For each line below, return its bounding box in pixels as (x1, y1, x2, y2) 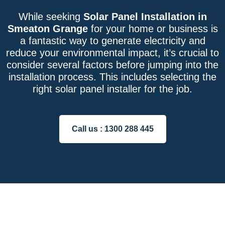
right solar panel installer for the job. (33, 83, 192, 95)
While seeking (18, 11, 83, 23)
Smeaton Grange (7, 23, 88, 35)
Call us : (71, 125, 104, 134)
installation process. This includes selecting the (9, 71, 216, 83)
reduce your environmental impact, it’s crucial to (6, 47, 219, 59)
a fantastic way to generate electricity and (20, 35, 205, 47)
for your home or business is (87, 23, 218, 35)
